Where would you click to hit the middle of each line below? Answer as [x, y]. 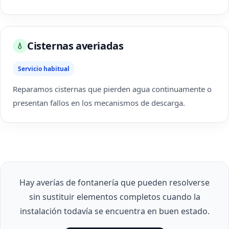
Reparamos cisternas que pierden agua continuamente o [112, 89]
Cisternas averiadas [75, 46]
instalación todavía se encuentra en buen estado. [114, 211]
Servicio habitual [44, 69]
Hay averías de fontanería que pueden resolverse [114, 182]
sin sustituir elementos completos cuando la [114, 197]
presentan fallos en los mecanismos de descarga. [99, 103]
